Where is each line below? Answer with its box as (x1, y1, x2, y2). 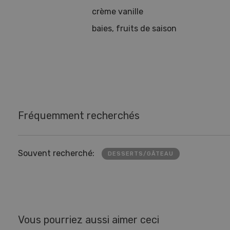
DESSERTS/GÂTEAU (108, 150, 174, 157)
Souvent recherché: (18, 148, 94, 159)
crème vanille (92, 6, 143, 16)
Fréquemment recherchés (18, 109, 140, 122)
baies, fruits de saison (92, 23, 177, 33)
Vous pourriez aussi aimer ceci (18, 213, 159, 226)
